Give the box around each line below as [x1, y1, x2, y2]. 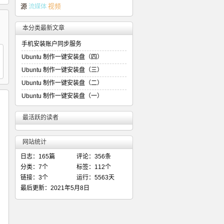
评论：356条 [76, 153, 111, 160]
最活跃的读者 [22, 114, 58, 121]
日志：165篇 [20, 153, 55, 160]
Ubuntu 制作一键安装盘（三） [21, 66, 103, 73]
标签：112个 [76, 163, 111, 170]
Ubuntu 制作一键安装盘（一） [21, 92, 103, 99]
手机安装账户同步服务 [21, 40, 81, 47]
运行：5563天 [76, 174, 114, 181]
